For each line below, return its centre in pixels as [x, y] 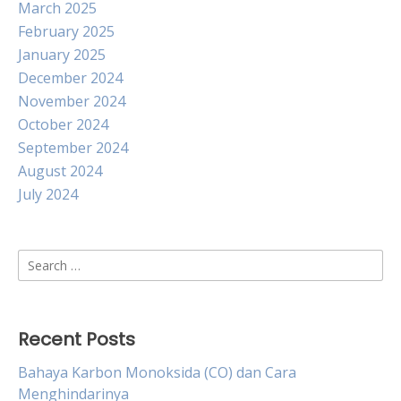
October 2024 [63, 124]
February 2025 [66, 31]
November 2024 [72, 101]
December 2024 [70, 78]
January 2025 [62, 55]
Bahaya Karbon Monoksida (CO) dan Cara [157, 372]
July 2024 [48, 194]
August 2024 [60, 171]
